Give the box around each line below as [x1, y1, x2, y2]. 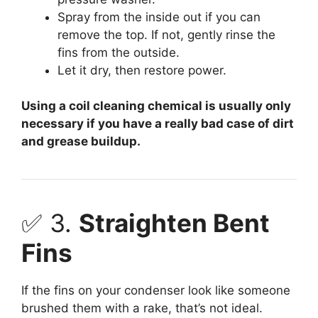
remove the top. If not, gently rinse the [57, 27, 275, 42]
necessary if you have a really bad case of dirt [21, 116, 294, 131]
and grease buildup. [21, 134, 141, 149]
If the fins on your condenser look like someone [21, 283, 290, 298]
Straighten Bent [79, 208, 270, 238]
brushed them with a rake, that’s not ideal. [21, 301, 263, 316]
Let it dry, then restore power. [57, 62, 226, 77]
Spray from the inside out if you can [57, 9, 261, 24]
